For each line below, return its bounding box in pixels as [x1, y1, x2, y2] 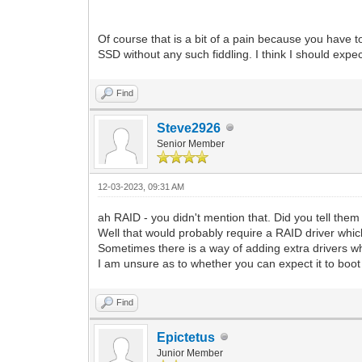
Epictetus [157, 330, 216, 344]
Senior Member [157, 137, 225, 149]
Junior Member [157, 347, 224, 359]
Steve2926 [157, 120, 221, 135]
